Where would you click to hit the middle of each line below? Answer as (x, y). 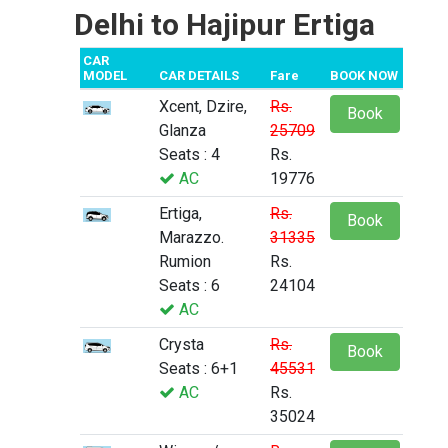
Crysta (181, 345)
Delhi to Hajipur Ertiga (224, 25)
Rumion (185, 262)
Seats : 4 (189, 155)
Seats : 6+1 (198, 369)
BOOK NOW (364, 76)
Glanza (182, 131)
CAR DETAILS (199, 76)
